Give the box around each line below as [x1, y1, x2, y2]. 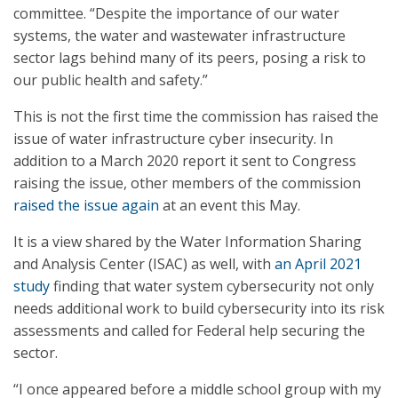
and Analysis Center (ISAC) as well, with [13, 254, 275, 274]
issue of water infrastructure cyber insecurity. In [13, 129, 333, 148]
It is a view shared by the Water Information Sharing [13, 232, 362, 251]
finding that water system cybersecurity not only [50, 276, 374, 296]
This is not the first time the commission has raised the [13, 107, 378, 126]
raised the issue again [13, 195, 159, 215]
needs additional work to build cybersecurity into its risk [13, 298, 385, 318]
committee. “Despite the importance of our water [13, 4, 339, 23]
